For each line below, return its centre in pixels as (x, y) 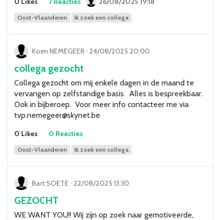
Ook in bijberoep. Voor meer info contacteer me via (101, 105)
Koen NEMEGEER (59, 51)
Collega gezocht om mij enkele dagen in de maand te (104, 83)
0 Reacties (66, 134)
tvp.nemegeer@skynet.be (57, 115)
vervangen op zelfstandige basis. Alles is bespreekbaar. (110, 94)
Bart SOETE (51, 183)
